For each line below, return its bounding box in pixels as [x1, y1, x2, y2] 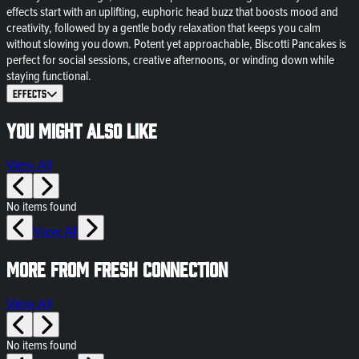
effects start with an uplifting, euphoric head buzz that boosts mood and [6, 3, 338, 20]
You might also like [6, 118, 157, 142]
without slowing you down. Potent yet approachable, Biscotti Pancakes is [6, 35, 346, 52]
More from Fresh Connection [6, 256, 228, 280]
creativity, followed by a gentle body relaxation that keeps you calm [6, 19, 321, 36]
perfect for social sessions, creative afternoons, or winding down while [6, 51, 334, 68]
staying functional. [6, 67, 91, 84]
